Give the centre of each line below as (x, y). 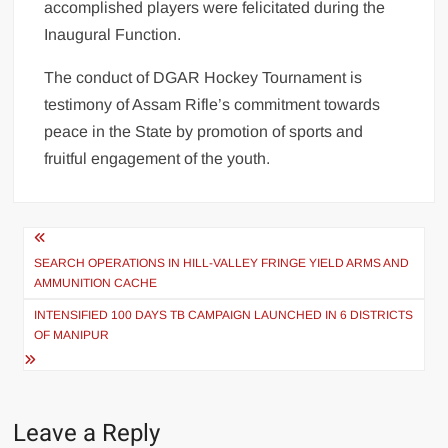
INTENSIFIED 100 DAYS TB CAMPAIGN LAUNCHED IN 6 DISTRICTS (224, 314)
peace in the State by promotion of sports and (204, 131)
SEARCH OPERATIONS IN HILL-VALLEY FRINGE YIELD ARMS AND (222, 262)
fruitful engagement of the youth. (157, 158)
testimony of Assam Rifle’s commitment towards (212, 104)
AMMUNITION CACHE (96, 282)
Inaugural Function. (113, 34)
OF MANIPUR (72, 334)
